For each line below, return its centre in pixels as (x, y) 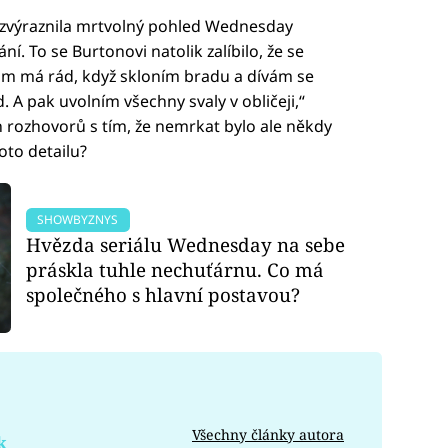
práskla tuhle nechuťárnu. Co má (175, 270)
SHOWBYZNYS (78, 220)
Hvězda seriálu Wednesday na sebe (186, 245)
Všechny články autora (268, 434)
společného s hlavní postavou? (163, 295)
